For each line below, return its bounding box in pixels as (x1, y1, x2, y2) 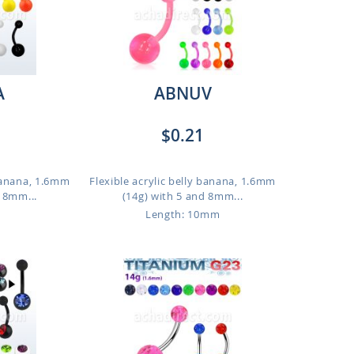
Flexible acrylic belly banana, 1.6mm (89, 174, 276, 188)
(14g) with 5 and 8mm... (122, 189, 243, 203)
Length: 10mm (145, 207, 220, 221)
